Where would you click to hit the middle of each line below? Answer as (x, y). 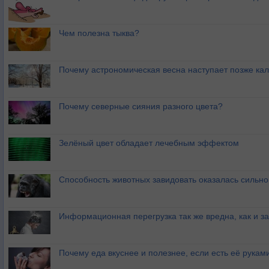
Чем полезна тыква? (99, 33)
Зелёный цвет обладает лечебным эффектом (149, 143)
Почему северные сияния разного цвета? (141, 106)
